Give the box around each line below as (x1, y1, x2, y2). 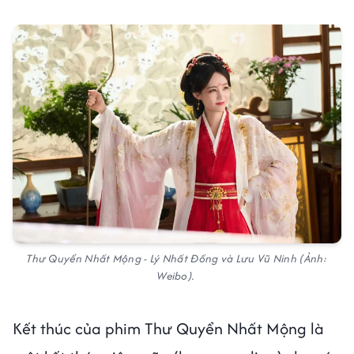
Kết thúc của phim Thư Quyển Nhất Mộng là (13, 317, 324, 341)
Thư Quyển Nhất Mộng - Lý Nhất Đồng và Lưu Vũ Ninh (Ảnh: (26, 250, 328, 267)
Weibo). (156, 268, 198, 284)
